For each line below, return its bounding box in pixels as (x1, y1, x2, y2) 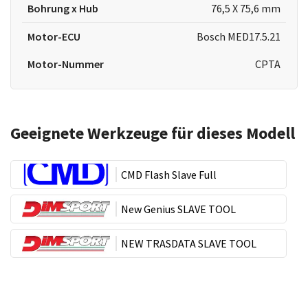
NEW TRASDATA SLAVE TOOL (121, 236, 256, 250)
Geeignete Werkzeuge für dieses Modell (10, 122, 295, 144)
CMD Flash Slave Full (121, 168, 217, 181)
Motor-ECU (27, 30, 80, 43)
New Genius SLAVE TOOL (121, 202, 236, 216)
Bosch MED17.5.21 (196, 30, 280, 43)
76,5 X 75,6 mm (210, 1, 280, 15)
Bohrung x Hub (27, 1, 98, 15)
